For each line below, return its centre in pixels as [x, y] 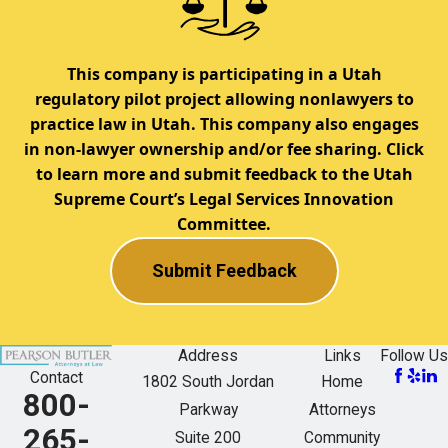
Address [208, 355]
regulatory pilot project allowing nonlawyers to [224, 98]
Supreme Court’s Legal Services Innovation [224, 198]
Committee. [224, 223]
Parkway [208, 409]
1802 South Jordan [208, 381]
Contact [56, 378]
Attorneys [342, 409]
